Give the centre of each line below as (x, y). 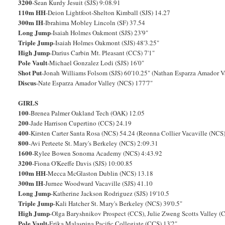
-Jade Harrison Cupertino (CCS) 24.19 (80, 123)
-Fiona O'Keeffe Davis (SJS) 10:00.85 (83, 163)
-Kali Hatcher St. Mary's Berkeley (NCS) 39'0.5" (118, 204)
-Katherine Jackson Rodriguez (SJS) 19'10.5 (110, 194)
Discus (27, 83)
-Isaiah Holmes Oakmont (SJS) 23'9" (100, 33)
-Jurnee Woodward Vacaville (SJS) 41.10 (98, 184)
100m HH (32, 173)
